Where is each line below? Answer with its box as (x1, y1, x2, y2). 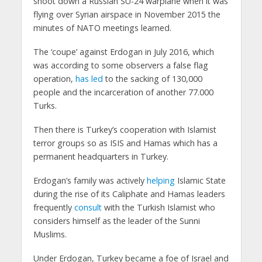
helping (146, 174, 175, 186)
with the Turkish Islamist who (101, 201, 215, 213)
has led (75, 73, 103, 85)
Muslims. (33, 228, 67, 240)
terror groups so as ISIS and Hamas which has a (33, 137, 218, 149)
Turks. (33, 100, 57, 112)
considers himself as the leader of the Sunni (33, 215, 200, 226)
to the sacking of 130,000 (102, 73, 202, 85)
